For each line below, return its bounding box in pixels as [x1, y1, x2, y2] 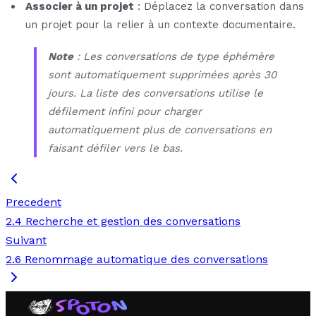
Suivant [6, 233, 47, 248]
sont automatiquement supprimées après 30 [48, 68, 276, 81]
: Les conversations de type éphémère [73, 49, 274, 63]
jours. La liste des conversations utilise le [48, 86, 263, 99]
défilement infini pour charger [48, 104, 202, 118]
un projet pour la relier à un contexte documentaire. [25, 18, 296, 31]
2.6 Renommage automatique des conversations [6, 253, 268, 267]
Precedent [6, 195, 61, 209]
